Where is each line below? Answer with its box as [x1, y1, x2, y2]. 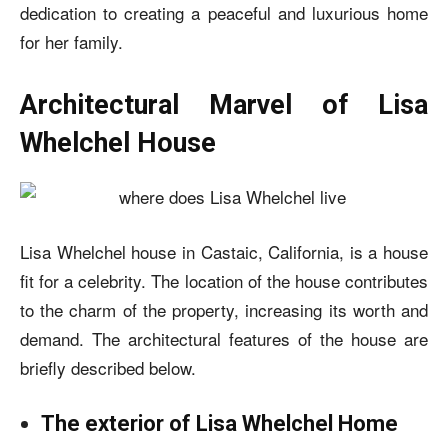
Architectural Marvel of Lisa [20, 88, 428, 121]
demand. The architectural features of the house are [20, 325, 428, 351]
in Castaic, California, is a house [181, 238, 428, 264]
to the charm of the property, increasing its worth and [20, 296, 428, 322]
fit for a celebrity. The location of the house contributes [20, 267, 428, 293]
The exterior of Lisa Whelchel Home [41, 410, 398, 436]
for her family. [20, 28, 123, 54]
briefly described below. [20, 354, 196, 380]
